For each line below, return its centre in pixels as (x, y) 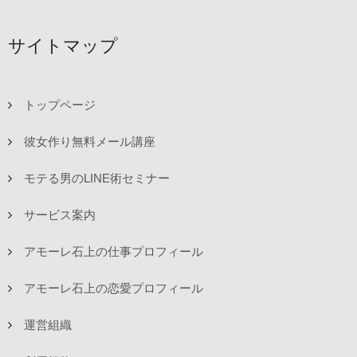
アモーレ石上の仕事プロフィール (114, 252)
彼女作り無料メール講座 (90, 142)
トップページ (60, 105)
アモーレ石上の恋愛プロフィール (114, 288)
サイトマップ (63, 46)
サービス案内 (60, 215)
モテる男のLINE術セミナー (97, 178)
